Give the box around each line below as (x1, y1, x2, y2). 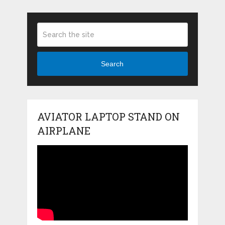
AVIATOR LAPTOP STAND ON (37, 109, 180, 123)
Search (101, 60, 124, 68)
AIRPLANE (37, 124, 90, 137)
